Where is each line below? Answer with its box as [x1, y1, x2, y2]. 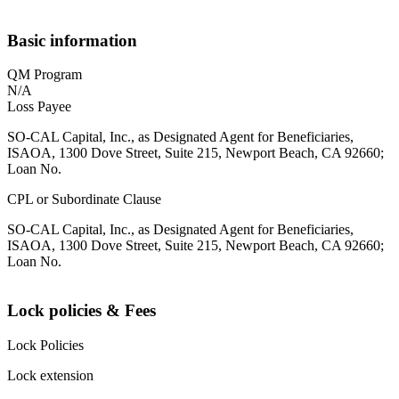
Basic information [7, 30, 137, 50]
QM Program [7, 67, 82, 83]
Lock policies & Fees [7, 301, 156, 321]
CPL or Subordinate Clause [7, 191, 161, 208]
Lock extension [7, 367, 94, 383]
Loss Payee [7, 99, 71, 115]
